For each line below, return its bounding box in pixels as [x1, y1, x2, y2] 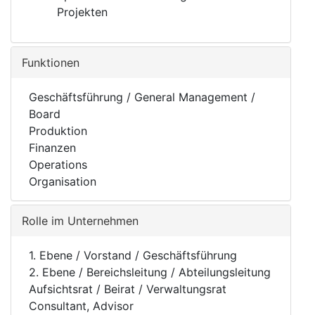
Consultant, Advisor [29, 299, 134, 313]
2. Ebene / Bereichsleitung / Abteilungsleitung [29, 265, 271, 279]
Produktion [29, 124, 87, 138]
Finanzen [29, 141, 76, 155]
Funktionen [22, 56, 79, 70]
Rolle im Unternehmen [22, 214, 139, 228]
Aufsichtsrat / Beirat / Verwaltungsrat [29, 282, 226, 296]
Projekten [57, 5, 108, 19]
